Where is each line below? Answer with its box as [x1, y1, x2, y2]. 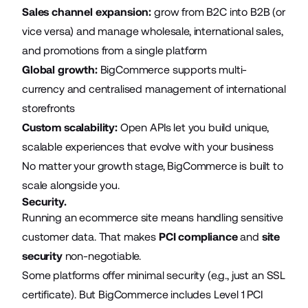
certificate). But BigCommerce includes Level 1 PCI [22, 287, 263, 301]
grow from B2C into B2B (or [154, 5, 285, 19]
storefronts [22, 101, 76, 115]
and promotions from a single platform [22, 43, 208, 57]
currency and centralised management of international [22, 82, 286, 96]
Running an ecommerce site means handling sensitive [22, 210, 283, 224]
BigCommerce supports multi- [97, 63, 247, 76]
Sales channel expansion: [22, 5, 154, 19]
